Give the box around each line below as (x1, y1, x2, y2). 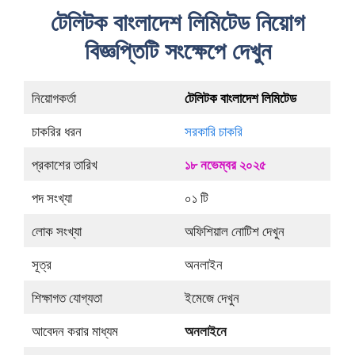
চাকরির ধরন (31, 122, 82, 141)
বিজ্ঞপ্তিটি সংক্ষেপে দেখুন (84, 34, 271, 67)
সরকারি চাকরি (184, 122, 242, 141)
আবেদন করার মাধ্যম (31, 322, 118, 341)
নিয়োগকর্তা (31, 89, 76, 108)
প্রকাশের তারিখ (31, 155, 97, 174)
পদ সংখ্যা (31, 189, 72, 208)
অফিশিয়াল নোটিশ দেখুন (184, 222, 284, 241)
